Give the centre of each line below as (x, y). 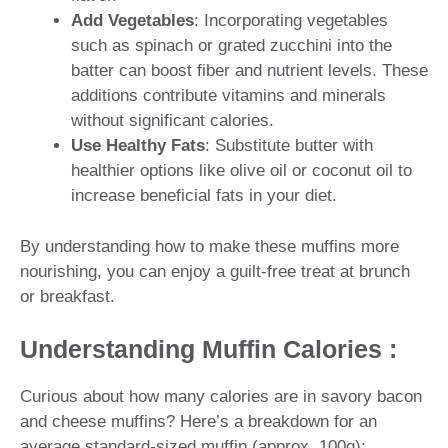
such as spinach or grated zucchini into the (231, 46)
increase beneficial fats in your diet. (204, 196)
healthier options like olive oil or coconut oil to (241, 171)
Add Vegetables (132, 21)
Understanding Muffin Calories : (208, 349)
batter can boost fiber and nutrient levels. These (249, 71)
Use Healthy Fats (138, 146)
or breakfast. (67, 296)
